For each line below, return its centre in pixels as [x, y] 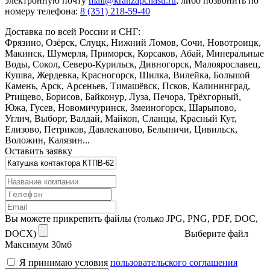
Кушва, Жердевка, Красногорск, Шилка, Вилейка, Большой [127, 75]
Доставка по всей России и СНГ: [73, 32]
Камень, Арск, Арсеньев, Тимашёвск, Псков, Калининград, [127, 86]
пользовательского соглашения [174, 263]
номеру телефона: [42, 11]
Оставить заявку [39, 151]
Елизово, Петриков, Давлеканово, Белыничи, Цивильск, [121, 130]
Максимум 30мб [38, 245]
